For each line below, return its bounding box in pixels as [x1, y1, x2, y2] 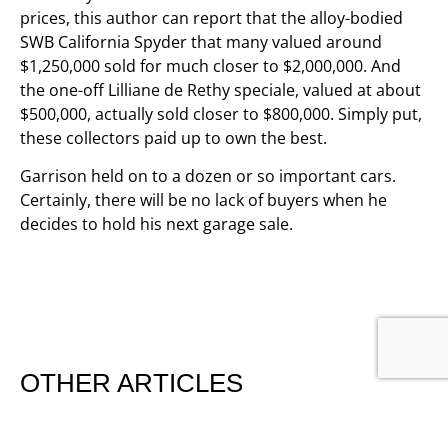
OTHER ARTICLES [20, 368, 243, 399]
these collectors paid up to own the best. [20, 126, 327, 149]
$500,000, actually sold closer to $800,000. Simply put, [20, 102, 422, 125]
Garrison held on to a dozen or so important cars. [20, 164, 396, 187]
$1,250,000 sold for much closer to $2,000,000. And [20, 54, 401, 77]
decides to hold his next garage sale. [20, 212, 293, 235]
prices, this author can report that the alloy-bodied [20, 6, 403, 29]
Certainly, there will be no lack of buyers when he [20, 188, 387, 211]
